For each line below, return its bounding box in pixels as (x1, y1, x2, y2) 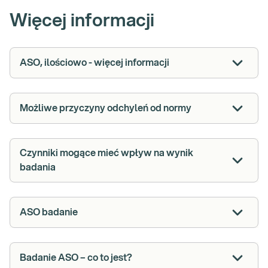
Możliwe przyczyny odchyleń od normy (20, 103, 191, 113)
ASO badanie (20, 208, 78, 217)
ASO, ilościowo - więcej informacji (20, 58, 169, 68)
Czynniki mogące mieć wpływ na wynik (20, 148, 193, 158)
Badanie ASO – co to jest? (20, 253, 132, 263)
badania (20, 163, 56, 172)
